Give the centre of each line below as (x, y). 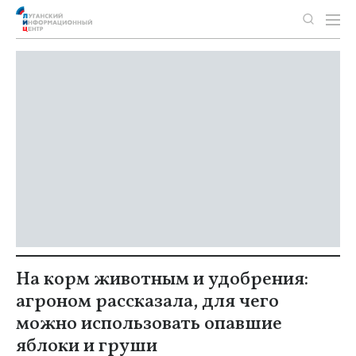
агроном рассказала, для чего (147, 302)
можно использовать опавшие (149, 324)
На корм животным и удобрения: (162, 280)
